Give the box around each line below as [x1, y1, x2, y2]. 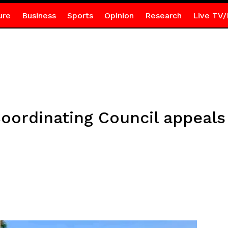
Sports [67, 11, 93, 20]
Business [21, 11, 56, 20]
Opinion [104, 11, 134, 20]
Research [145, 11, 182, 20]
